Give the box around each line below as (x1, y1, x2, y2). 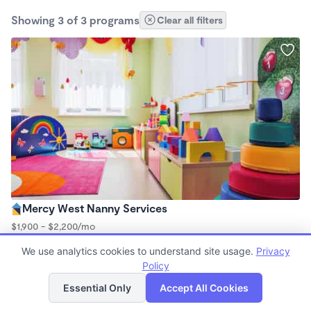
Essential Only (63, 282, 131, 294)
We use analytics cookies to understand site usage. (21, 245, 256, 257)
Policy (142, 260, 169, 271)
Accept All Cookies (160, 282, 249, 294)
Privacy (255, 245, 290, 257)
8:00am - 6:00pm (11, 234, 85, 246)
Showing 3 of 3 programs (11, 13, 140, 26)
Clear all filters (157, 14, 223, 26)
